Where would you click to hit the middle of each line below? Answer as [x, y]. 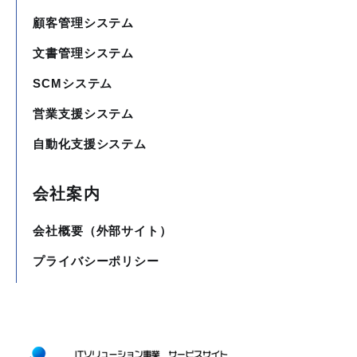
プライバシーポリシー [96, 261]
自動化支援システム [90, 144]
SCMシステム [73, 84]
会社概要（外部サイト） [102, 231]
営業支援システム [84, 114]
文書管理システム [84, 53]
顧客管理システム [84, 23]
